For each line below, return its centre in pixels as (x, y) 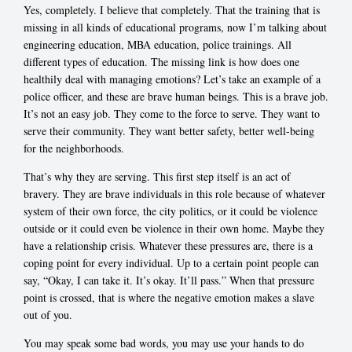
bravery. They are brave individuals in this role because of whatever (174, 193)
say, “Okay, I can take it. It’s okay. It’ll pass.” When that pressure (169, 280)
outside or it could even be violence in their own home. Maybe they (174, 228)
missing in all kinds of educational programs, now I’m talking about (175, 27)
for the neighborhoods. (74, 148)
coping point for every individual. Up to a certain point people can (171, 262)
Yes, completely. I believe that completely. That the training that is (172, 9)
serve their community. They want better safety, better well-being (169, 130)
